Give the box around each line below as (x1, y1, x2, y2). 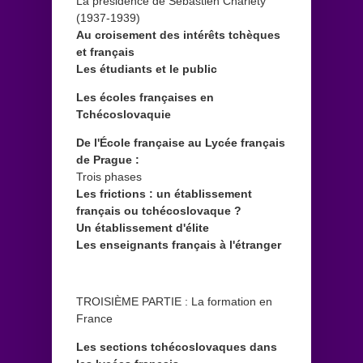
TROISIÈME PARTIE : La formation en (76, 294, 272, 308)
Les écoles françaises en (76, 90, 214, 104)
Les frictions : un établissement (76, 186, 252, 200)
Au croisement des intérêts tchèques (76, 28, 280, 41)
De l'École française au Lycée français (76, 135, 285, 149)
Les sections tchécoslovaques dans (76, 340, 277, 353)
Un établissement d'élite (76, 220, 209, 234)
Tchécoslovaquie (76, 107, 171, 121)
